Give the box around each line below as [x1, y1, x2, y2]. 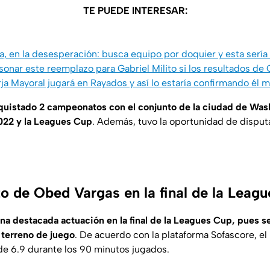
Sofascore [211, 228, 254, 240]
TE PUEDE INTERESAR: [83, 4, 187, 16]
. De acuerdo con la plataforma [75, 228, 211, 240]
